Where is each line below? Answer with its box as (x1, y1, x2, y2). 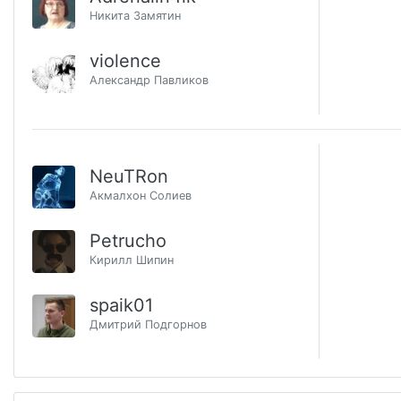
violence (90, 49, 161, 72)
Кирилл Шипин (90, 252, 174, 267)
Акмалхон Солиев (90, 188, 192, 202)
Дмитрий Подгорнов (90, 317, 207, 331)
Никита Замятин (90, 8, 181, 22)
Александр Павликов (90, 73, 209, 87)
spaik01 (90, 294, 153, 316)
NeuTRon (90, 165, 168, 187)
